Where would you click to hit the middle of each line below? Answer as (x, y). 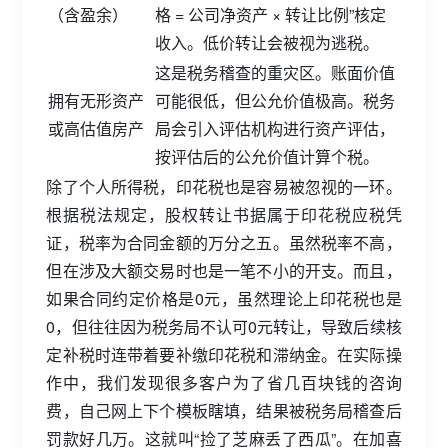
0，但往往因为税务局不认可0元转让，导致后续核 (224, 326)
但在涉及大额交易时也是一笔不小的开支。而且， (224, 270)
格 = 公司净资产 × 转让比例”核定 (271, 14)
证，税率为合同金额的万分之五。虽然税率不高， (224, 242)
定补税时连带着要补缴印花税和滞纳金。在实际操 (224, 354)
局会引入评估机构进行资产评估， (275, 128)
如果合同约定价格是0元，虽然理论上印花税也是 (224, 298)
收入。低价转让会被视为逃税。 (267, 42)
